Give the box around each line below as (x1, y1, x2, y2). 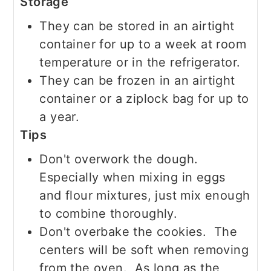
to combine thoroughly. (39, 206, 178, 221)
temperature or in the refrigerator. (39, 54, 241, 70)
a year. (39, 109, 80, 124)
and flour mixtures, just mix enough (39, 188, 250, 203)
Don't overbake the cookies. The (39, 224, 238, 239)
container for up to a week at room (39, 36, 246, 51)
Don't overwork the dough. (39, 151, 202, 166)
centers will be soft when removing (39, 242, 249, 257)
